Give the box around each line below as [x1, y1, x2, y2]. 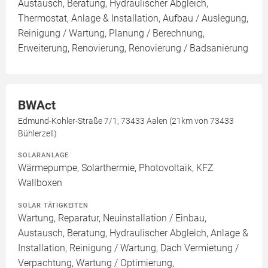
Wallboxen [18, 176, 62, 188]
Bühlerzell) [18, 128, 57, 138]
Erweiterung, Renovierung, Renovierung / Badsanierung [18, 42, 248, 54]
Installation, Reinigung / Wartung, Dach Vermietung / [18, 242, 239, 254]
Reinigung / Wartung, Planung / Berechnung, [18, 27, 205, 39]
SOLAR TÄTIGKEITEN [18, 200, 89, 209]
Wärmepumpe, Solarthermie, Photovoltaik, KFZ [18, 162, 214, 173]
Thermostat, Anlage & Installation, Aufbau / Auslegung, [18, 12, 248, 24]
